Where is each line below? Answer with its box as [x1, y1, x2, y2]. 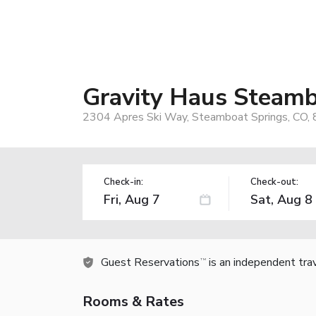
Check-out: [250, 175, 298, 188]
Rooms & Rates [83, 291, 184, 311]
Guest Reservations [101, 254, 200, 270]
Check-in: [104, 175, 143, 188]
